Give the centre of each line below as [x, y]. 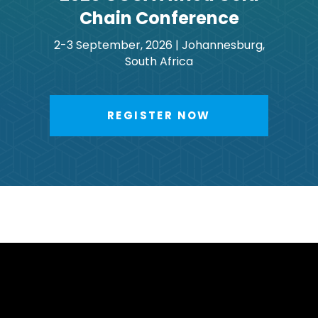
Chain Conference [159, 18]
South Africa [159, 61]
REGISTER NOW [159, 115]
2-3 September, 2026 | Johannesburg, [159, 45]
